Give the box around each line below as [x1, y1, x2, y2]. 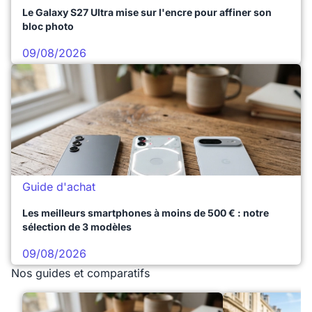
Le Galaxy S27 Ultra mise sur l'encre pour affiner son [22, 6, 272, 19]
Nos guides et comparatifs [11, 266, 150, 281]
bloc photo [22, 20, 74, 33]
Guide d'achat [22, 180, 95, 194]
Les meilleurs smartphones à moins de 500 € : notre [22, 207, 269, 219]
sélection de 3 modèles [22, 221, 132, 233]
